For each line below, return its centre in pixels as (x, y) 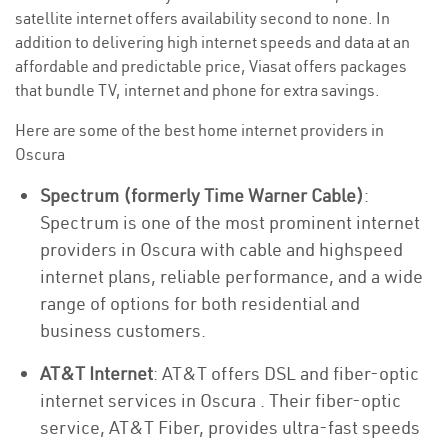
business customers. (123, 330)
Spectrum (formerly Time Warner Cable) (202, 195)
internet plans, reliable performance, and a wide (231, 276)
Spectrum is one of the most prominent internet (230, 222)
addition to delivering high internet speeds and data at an (212, 42)
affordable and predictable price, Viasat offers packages (211, 66)
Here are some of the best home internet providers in (199, 130)
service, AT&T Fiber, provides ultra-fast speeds (230, 427)
